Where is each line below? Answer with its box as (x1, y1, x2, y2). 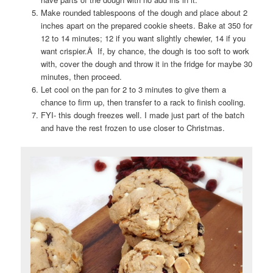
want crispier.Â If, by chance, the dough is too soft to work (40, 45, 249, 57)
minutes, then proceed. (40, 71, 122, 83)
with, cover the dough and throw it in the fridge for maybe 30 (40, 58, 252, 70)
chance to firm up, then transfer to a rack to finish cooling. (40, 96, 246, 108)
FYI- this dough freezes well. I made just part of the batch (40, 109, 244, 121)
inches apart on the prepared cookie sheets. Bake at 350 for (40, 19, 252, 32)
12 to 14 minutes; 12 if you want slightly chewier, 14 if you (40, 32, 246, 44)
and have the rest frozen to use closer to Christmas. (40, 122, 225, 134)
